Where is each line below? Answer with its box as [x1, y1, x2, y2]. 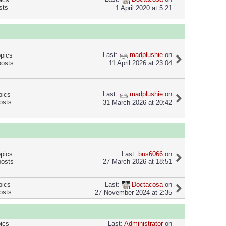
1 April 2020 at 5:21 [116, 4, 172, 12]
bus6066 [138, 150, 163, 158]
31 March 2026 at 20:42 [103, 99, 172, 106]
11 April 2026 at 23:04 [109, 59, 172, 67]
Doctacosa [130, 180, 163, 188]
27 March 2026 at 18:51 [103, 157, 172, 165]
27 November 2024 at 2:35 [95, 189, 172, 197]
